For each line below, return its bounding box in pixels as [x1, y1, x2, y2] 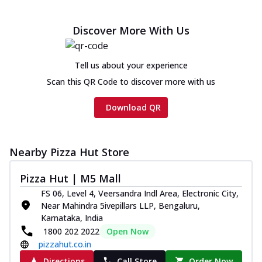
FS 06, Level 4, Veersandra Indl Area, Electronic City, [41, 187, 239, 199]
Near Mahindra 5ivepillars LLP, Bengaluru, [41, 199, 200, 211]
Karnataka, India [41, 212, 103, 223]
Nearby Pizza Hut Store [9, 144, 129, 159]
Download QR [106, 101, 161, 113]
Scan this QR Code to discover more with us [47, 75, 215, 87]
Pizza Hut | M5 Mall [20, 171, 121, 185]
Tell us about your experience [74, 59, 188, 71]
